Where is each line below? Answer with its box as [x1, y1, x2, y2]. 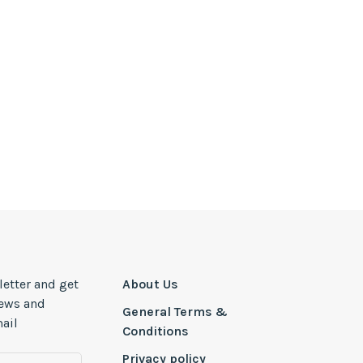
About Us [122, 276, 178, 293]
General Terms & [122, 304, 228, 320]
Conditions [122, 323, 189, 340]
